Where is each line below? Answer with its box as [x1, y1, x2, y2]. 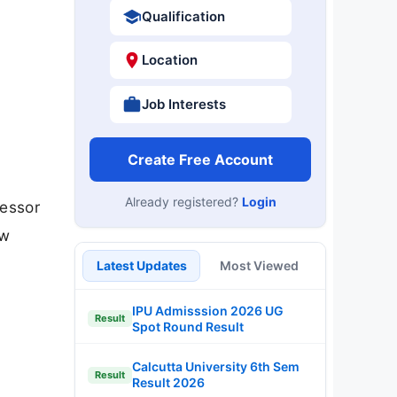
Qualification [141, 7, 225, 25]
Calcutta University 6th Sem [132, 359, 300, 374]
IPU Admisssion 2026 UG [132, 302, 284, 318]
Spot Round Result [132, 318, 244, 334]
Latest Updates [96, 257, 187, 273]
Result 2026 [132, 375, 205, 390]
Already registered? [124, 193, 242, 209]
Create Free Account [128, 150, 273, 168]
